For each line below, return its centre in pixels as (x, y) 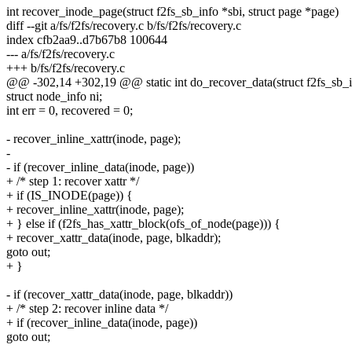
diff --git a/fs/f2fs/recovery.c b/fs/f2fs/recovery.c (124, 26)
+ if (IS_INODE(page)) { (70, 196)
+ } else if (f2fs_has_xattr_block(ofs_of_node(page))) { (143, 224)
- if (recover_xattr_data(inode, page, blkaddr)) (119, 295)
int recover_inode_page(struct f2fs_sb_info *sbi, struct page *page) (172, 12)
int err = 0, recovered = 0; (70, 111)
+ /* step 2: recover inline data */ (87, 309)
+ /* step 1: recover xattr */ (73, 181)
